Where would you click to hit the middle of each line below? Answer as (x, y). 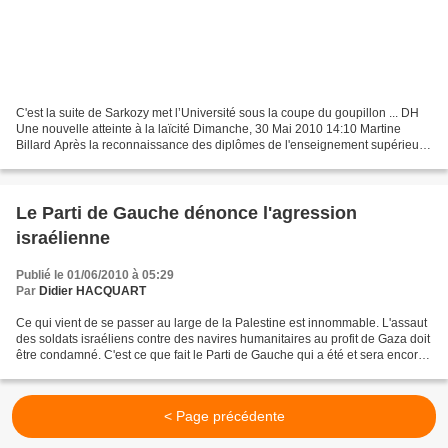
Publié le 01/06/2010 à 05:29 (95, 275)
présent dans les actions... (86, 371)
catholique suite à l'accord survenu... (114, 161)
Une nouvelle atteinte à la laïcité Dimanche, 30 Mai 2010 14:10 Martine (208, 129)
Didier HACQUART (92, 291)
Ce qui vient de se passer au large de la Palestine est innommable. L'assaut (221, 323)
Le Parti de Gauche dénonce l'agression (186, 213)
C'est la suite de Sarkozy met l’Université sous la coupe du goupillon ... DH (217, 113)
